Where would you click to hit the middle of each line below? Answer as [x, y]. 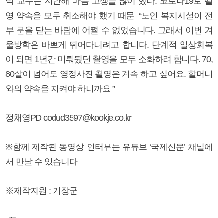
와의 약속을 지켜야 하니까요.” [60, 88]
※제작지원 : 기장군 [41, 191]
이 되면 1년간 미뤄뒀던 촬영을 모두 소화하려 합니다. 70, [109, 59]
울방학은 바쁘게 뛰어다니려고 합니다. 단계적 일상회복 [109, 45]
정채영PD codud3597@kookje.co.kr [68, 118]
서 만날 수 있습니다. [42, 161]
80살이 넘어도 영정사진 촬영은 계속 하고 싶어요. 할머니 [109, 74]
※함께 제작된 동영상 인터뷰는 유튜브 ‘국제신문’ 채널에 [109, 147]
